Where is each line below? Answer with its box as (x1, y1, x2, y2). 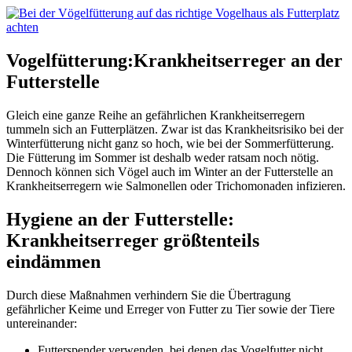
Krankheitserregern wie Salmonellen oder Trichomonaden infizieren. (6, 179, 346, 193)
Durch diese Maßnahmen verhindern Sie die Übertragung (6, 288, 291, 302)
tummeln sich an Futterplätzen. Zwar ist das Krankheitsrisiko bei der (6, 123, 343, 137)
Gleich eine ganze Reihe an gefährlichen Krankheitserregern (6, 108, 305, 123)
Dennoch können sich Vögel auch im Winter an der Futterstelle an (6, 165, 333, 179)
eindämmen (6, 251, 101, 273)
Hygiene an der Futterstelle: (6, 209, 234, 230)
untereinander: (6, 317, 77, 331)
